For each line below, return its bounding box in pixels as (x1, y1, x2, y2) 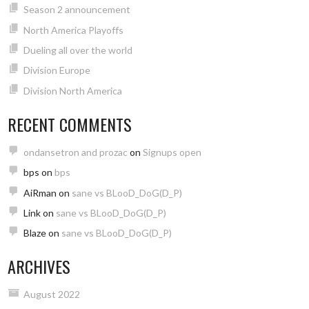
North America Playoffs (23, 23, 123, 36)
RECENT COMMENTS (8, 111, 132, 137)
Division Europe (23, 64, 90, 77)
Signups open (142, 146, 201, 158)
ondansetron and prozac (23, 146, 128, 158)
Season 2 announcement (23, 3, 130, 16)
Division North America (23, 84, 122, 97)
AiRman (23, 186, 57, 199)
